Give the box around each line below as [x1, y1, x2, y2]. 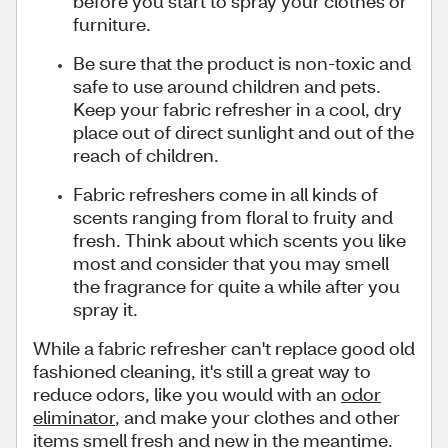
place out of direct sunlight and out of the [73, 120, 414, 144]
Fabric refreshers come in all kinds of [73, 182, 378, 206]
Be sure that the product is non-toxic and [73, 51, 411, 75]
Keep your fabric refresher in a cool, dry [73, 97, 402, 121]
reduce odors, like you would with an [33, 382, 341, 406]
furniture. [73, 12, 151, 36]
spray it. [73, 297, 138, 321]
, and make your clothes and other [115, 405, 400, 429]
